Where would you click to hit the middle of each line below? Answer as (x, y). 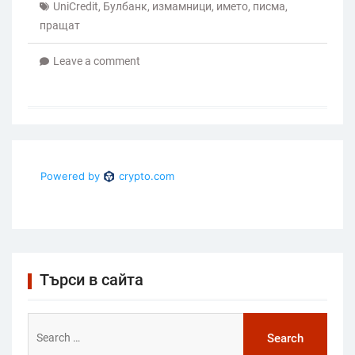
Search (45, 323)
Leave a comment (97, 61)
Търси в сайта (92, 280)
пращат (60, 26)
